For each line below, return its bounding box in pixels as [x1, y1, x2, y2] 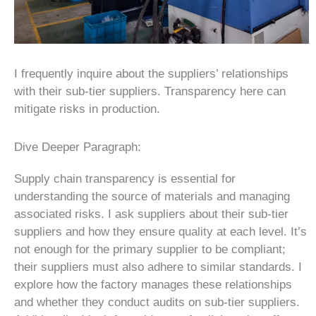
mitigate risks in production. [14, 102, 160, 116]
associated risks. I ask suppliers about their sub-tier [14, 207, 288, 221]
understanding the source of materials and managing [14, 190, 290, 204]
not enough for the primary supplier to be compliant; [14, 243, 286, 257]
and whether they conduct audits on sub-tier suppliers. [14, 296, 300, 310]
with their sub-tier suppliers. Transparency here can [14, 84, 286, 98]
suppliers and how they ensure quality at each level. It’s [14, 225, 307, 239]
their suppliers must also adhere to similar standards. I [14, 260, 302, 274]
